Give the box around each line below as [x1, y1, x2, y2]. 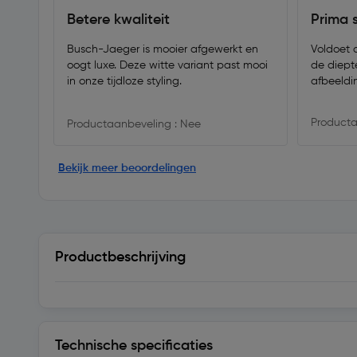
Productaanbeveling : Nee [67, 119, 201, 130]
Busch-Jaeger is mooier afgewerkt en [67, 44, 259, 55]
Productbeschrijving [55, 250, 186, 265]
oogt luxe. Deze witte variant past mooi [67, 60, 268, 71]
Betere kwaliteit [67, 13, 170, 27]
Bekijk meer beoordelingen [58, 163, 196, 174]
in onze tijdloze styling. [67, 76, 182, 87]
